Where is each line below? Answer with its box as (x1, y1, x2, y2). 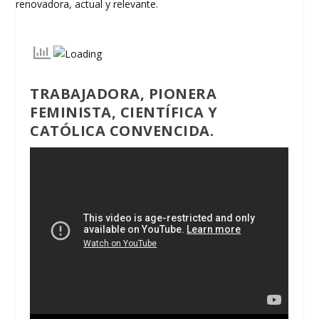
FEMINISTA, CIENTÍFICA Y (30, 103, 218, 122)
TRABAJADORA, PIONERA (30, 84, 217, 104)
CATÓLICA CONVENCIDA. (30, 121, 214, 141)
